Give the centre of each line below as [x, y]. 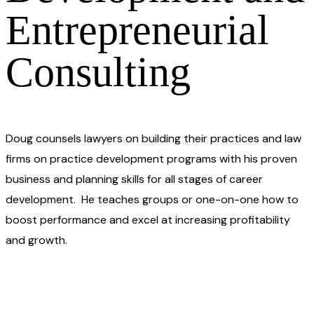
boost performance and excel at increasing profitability [148, 219]
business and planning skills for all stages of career [134, 179]
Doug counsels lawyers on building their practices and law [153, 138]
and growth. [36, 240]
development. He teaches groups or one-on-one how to [152, 199]
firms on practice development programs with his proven [151, 158]
